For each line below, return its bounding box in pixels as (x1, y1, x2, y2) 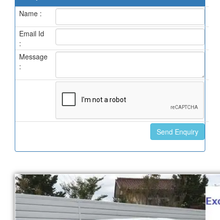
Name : (19, 8, 42, 19)
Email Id (19, 28, 44, 39)
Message (19, 52, 48, 62)
